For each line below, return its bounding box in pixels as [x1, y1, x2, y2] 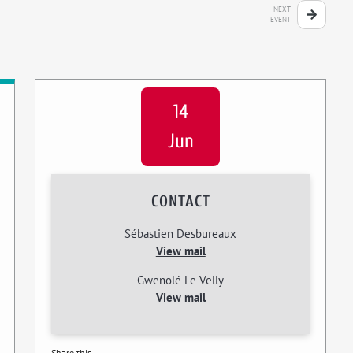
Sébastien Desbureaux [124, 226, 237, 241]
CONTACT [150, 192, 210, 210]
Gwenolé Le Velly [137, 273, 225, 288]
